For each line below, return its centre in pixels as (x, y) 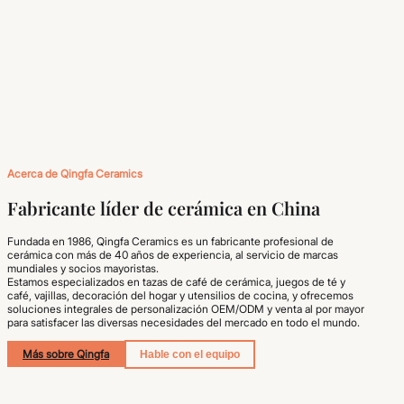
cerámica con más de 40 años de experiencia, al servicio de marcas (173, 255)
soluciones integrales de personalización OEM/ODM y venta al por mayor (186, 309)
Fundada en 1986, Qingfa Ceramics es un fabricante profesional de (170, 242)
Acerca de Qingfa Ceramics (75, 174)
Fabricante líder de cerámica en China (164, 207)
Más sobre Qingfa (66, 354)
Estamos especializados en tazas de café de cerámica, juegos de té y (176, 282)
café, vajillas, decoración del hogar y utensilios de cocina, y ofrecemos (180, 296)
